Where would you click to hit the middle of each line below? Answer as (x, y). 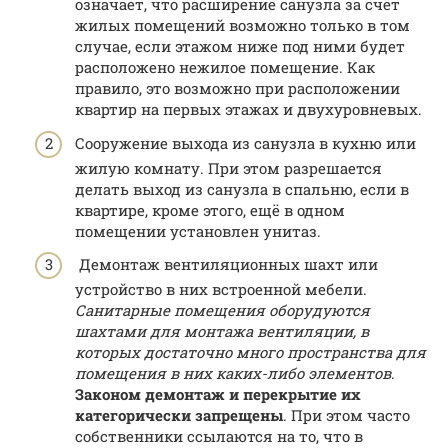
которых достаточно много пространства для (250, 352)
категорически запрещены (179, 415)
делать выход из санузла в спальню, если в (242, 188)
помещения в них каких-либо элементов (233, 373)
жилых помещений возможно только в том (242, 25)
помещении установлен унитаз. (198, 230)
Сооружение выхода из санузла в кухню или (245, 142)
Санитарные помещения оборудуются (222, 310)
